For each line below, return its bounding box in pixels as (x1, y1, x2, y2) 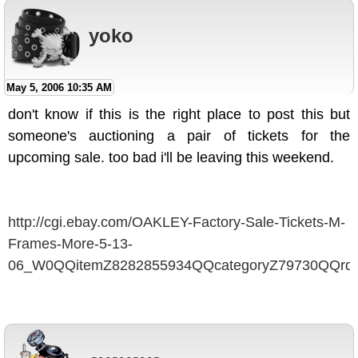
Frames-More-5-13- (8, 236, 133, 253)
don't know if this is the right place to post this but (8, 106, 350, 123)
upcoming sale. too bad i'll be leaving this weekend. (8, 149, 334, 166)
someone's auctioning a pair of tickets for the (8, 128, 350, 145)
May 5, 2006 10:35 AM (6, 82, 112, 94)
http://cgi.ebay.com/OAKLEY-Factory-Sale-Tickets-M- (8, 214, 345, 231)
